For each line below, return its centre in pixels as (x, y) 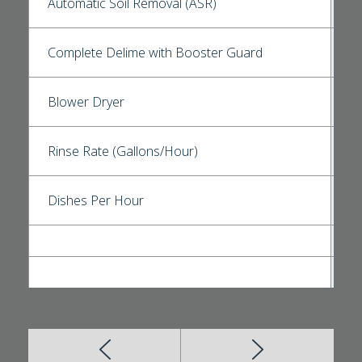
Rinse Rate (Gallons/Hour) (123, 152)
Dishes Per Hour (96, 201)
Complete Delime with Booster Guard (155, 53)
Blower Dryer (86, 102)
